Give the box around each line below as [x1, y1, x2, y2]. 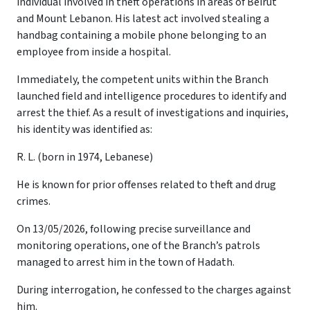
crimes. [17, 193, 51, 209]
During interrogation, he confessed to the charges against [17, 282, 291, 298]
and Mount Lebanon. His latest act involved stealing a [17, 10, 269, 26]
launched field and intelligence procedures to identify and [17, 88, 286, 104]
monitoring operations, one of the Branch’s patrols [17, 237, 260, 253]
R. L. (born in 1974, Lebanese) [17, 149, 153, 165]
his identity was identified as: [17, 121, 152, 137]
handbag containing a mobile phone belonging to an [17, 27, 266, 43]
